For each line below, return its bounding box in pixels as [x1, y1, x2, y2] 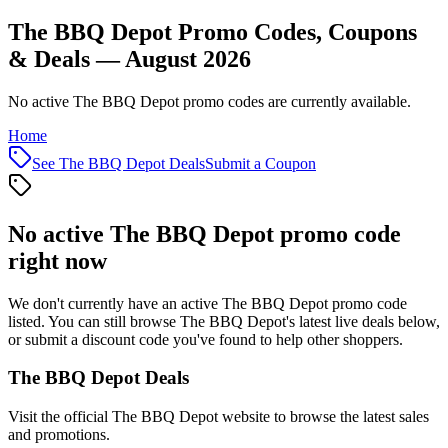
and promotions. [8, 426, 110, 444]
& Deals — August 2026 [8, 45, 251, 72]
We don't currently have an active [8, 294, 222, 312]
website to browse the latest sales [218, 408, 429, 426]
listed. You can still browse [8, 312, 180, 330]
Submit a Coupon [205, 154, 316, 172]
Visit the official [8, 408, 112, 426]
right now [8, 247, 107, 274]
